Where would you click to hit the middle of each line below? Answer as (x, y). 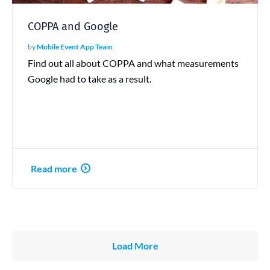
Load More (135, 245)
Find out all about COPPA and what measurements (133, 63)
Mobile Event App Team (74, 46)
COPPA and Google (73, 26)
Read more (54, 168)
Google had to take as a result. (89, 78)
